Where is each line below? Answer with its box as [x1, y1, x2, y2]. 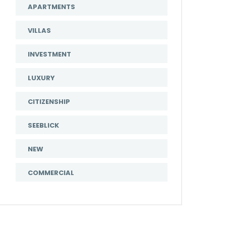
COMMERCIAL [28, 168, 74, 178]
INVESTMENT [28, 49, 71, 59]
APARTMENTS [28, 2, 75, 12]
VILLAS [28, 26, 51, 35]
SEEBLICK [28, 121, 59, 130]
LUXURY [28, 73, 55, 83]
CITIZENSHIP [28, 97, 70, 106]
